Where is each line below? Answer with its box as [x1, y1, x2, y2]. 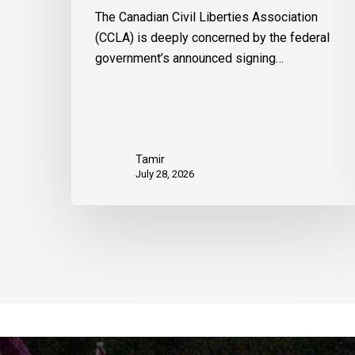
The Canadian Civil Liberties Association [95, 10, 318, 25]
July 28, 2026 [136, 168, 194, 181]
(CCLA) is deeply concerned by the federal [95, 30, 330, 46]
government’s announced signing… [95, 51, 284, 67]
